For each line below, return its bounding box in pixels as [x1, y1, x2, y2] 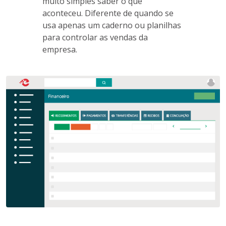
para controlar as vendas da [42, 31, 148, 43]
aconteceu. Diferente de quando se [42, 7, 174, 19]
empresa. [42, 43, 77, 55]
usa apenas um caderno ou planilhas [42, 19, 181, 31]
